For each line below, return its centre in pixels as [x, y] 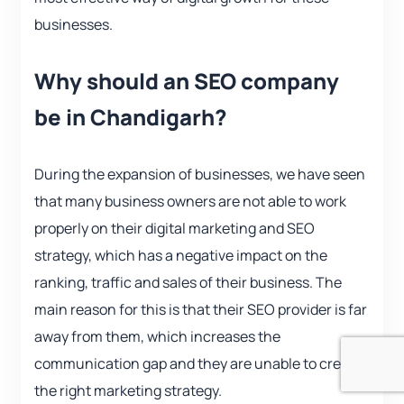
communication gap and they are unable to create [198, 364]
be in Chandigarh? [131, 117]
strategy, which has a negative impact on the [181, 256]
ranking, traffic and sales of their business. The [188, 283]
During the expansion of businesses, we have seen [200, 174]
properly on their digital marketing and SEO [174, 229]
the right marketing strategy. [128, 391]
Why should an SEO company [187, 81]
